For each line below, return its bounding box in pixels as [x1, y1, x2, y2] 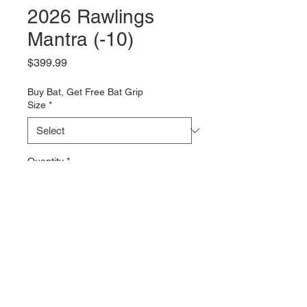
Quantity [27, 156, 64, 167]
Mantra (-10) [27, 28, 134, 50]
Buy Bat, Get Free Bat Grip [27, 86, 143, 97]
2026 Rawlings [27, 5, 154, 27]
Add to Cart [82, 222, 138, 235]
